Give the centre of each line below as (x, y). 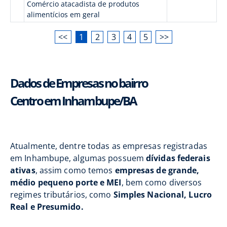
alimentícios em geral (63, 14)
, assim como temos (75, 170)
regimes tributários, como (62, 195)
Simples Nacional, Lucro (162, 195)
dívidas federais (178, 158)
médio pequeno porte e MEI (66, 182)
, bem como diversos (162, 182)
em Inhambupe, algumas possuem (78, 158)
